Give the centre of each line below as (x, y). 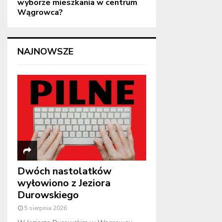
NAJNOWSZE (45, 51)
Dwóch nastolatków (64, 171)
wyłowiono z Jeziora (64, 183)
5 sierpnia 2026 (46, 208)
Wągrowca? (40, 12)
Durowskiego (48, 195)
